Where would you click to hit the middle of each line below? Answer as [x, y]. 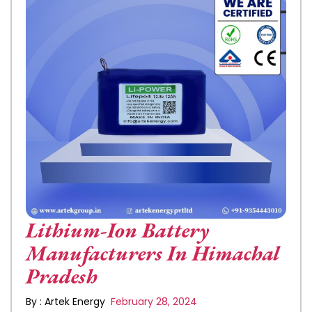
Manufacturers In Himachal [153, 253]
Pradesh [62, 276]
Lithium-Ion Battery [117, 230]
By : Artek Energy [67, 302]
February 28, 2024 [153, 302]
